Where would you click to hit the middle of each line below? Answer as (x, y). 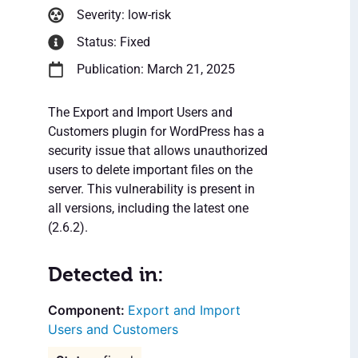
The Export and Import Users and (140, 113)
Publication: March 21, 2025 (156, 70)
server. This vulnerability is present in (151, 189)
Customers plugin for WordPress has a (156, 132)
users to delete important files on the (150, 170)
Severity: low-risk (124, 15)
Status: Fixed (113, 42)
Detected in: (106, 275)
